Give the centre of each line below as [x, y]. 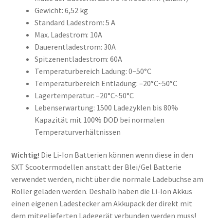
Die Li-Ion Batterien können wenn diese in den [117, 155]
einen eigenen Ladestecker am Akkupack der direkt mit [101, 204]
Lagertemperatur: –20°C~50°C [84, 95]
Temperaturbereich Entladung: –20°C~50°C [106, 83]
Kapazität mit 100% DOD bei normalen [99, 119]
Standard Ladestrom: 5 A [75, 22]
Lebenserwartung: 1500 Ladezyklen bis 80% [106, 107]
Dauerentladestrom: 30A [75, 46]
